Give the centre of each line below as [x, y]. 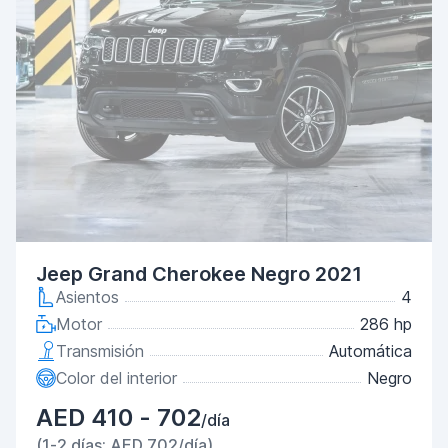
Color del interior [116, 378]
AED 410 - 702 [118, 417]
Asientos [87, 297]
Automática [370, 351]
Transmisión [100, 351]
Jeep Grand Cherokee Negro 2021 [199, 274]
